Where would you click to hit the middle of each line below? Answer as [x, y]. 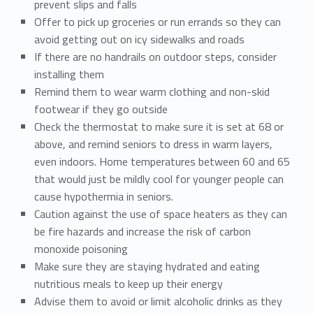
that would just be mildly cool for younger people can [159, 179]
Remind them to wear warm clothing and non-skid [152, 91]
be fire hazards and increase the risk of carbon [142, 231]
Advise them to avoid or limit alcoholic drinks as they [158, 301]
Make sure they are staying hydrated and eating [147, 266]
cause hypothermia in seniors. [106, 196]
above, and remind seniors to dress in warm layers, [153, 144]
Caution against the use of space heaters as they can [160, 213]
